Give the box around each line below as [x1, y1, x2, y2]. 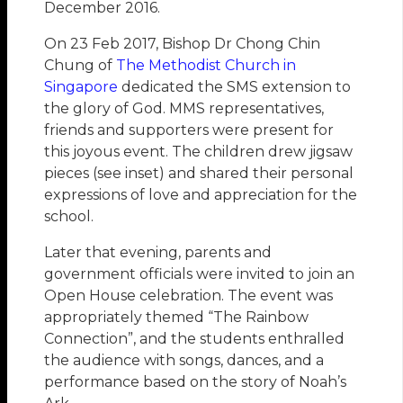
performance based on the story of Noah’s [44, 373, 347, 391]
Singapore [44, 78, 119, 96]
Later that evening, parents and [44, 244, 273, 262]
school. [44, 208, 94, 226]
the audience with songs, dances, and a [44, 352, 325, 370]
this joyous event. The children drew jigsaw [44, 143, 354, 161]
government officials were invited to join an [44, 265, 355, 283]
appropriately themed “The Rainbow [44, 309, 309, 327]
